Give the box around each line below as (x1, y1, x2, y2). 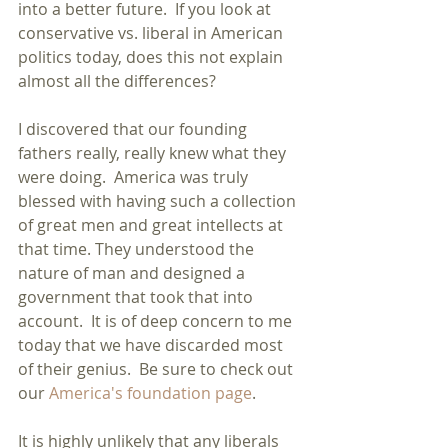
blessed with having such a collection (18, 190, 300, 212)
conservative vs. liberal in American (18, 22, 287, 44)
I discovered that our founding (18, 118, 251, 140)
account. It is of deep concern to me (18, 310, 296, 332)
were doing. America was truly (18, 166, 252, 188)
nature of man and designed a (18, 262, 249, 284)
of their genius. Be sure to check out (18, 358, 297, 380)
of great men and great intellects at (18, 214, 287, 236)
